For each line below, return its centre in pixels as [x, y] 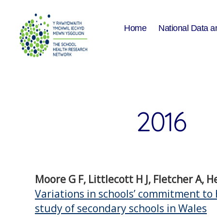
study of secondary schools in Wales [121, 208]
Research [38, 94]
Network [36, 104]
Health [32, 83]
